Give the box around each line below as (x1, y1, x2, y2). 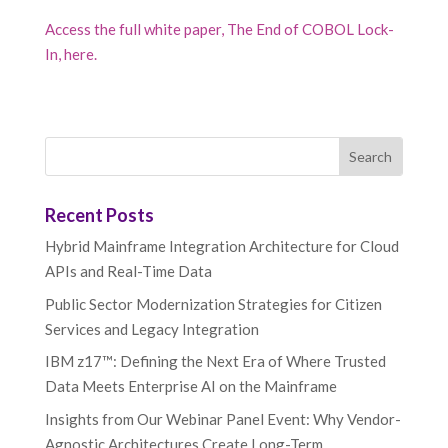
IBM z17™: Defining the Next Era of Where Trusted (44, 352, 386, 371)
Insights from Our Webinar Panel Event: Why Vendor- (44, 409, 401, 428)
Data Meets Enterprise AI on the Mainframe (44, 377, 337, 396)
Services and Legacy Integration (44, 319, 259, 338)
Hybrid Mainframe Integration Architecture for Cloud (44, 237, 399, 256)
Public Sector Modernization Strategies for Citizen (44, 294, 382, 313)
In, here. (44, 45, 97, 64)
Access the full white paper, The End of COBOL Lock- (44, 20, 394, 39)
